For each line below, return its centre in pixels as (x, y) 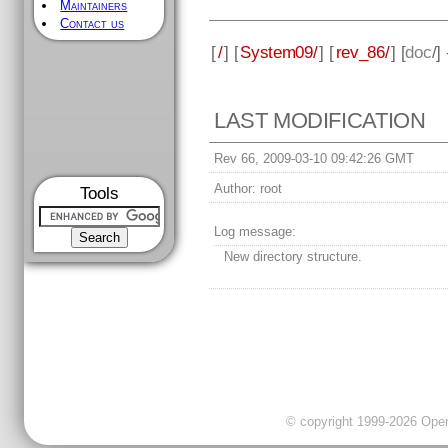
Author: (235, 189)
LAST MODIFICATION (320, 121)
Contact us (92, 23)
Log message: (255, 232)
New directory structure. (293, 257)
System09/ (279, 51)
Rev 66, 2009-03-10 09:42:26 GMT (314, 159)
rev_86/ (362, 51)
